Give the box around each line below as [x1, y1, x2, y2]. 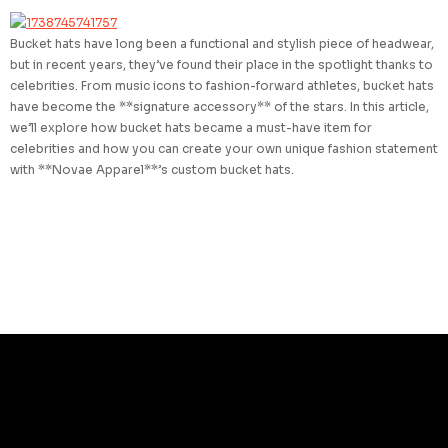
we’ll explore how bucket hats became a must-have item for [10, 120, 372, 135]
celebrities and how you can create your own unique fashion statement [10, 141, 438, 156]
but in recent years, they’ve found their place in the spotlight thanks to [10, 57, 433, 72]
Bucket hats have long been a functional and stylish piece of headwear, [10, 36, 434, 51]
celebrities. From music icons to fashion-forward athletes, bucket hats [10, 78, 434, 93]
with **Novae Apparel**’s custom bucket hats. [10, 162, 294, 177]
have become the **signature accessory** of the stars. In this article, [10, 99, 429, 114]
